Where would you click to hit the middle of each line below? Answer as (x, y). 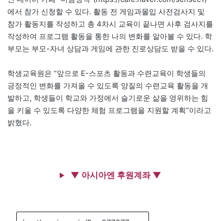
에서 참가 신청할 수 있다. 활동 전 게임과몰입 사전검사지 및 (106, 12)
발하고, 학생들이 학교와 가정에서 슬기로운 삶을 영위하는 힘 (108, 98)
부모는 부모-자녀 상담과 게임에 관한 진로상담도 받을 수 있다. (110, 49)
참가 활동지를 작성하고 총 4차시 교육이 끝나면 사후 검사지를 (110, 24)
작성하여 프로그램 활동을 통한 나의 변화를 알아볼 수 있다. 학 (110, 37)
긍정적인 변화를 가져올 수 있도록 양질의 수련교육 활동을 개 (108, 86)
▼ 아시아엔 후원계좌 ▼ (115, 175)
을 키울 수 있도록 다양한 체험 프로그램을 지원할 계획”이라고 (109, 110)
